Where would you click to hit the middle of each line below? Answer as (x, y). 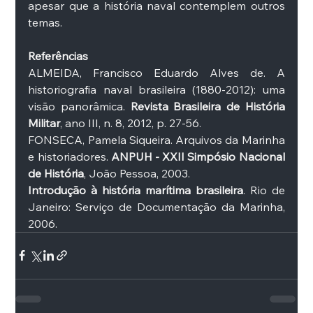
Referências (58, 56)
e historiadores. (70, 156)
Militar (44, 123)
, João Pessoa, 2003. (139, 173)
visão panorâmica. (79, 106)
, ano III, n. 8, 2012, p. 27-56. (132, 123)
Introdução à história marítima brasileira (136, 190)
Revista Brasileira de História (208, 106)
